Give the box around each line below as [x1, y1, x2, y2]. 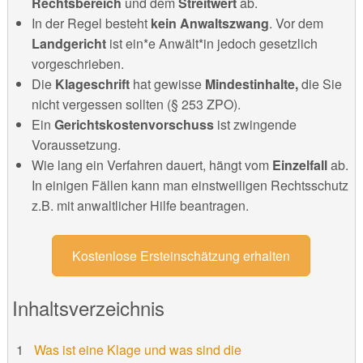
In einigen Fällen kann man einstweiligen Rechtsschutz [31, 175, 348, 194]
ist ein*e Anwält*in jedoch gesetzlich [109, 33, 318, 53]
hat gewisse [132, 74, 205, 93]
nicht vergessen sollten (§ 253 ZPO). [31, 94, 241, 113]
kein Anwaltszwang [150, 13, 269, 32]
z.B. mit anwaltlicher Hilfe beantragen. [31, 195, 249, 215]
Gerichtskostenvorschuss [53, 114, 217, 134]
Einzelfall [271, 155, 331, 174]
